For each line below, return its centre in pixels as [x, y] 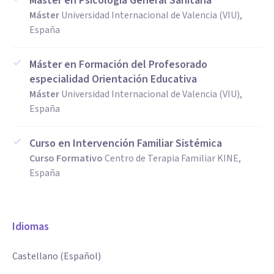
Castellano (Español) [57, 256]
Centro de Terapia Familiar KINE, [173, 158]
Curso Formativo [66, 158]
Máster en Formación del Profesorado [118, 65]
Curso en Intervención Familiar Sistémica [126, 143]
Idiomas [31, 227]
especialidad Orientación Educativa [113, 79]
